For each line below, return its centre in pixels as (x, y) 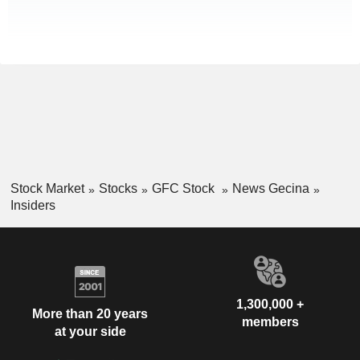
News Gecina (270, 189)
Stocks (118, 189)
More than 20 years (90, 314)
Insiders (33, 205)
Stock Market (47, 189)
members (270, 321)
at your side (90, 332)
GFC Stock (184, 189)
